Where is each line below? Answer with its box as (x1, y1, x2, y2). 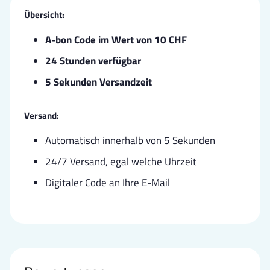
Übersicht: (24, 8, 64, 22)
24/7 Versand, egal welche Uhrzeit (45, 153, 196, 169)
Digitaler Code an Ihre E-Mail (45, 174, 170, 190)
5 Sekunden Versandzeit (45, 74, 152, 90)
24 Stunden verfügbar (45, 53, 141, 69)
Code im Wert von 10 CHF (72, 32, 187, 48)
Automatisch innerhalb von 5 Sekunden (45, 132, 215, 148)
